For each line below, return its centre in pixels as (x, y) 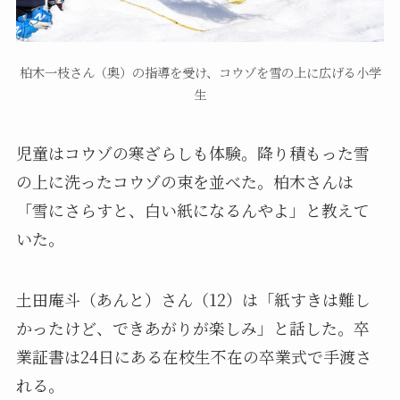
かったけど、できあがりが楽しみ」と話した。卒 (192, 327)
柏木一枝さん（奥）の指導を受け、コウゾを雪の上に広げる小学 (200, 72)
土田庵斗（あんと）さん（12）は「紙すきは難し (193, 299)
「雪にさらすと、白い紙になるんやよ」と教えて (192, 209)
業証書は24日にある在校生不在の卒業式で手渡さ (193, 356)
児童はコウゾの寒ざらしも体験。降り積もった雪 (192, 152)
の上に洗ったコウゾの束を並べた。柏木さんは (184, 181)
